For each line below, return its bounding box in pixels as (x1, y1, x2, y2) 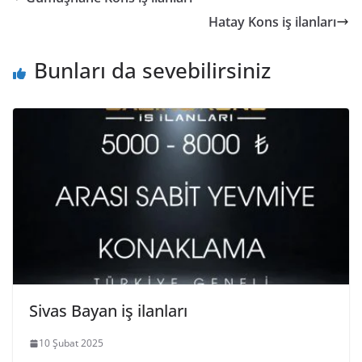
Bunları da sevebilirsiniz (34, 55, 271, 85)
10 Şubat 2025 (39, 336, 103, 351)
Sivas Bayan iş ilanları (29, 300, 187, 322)
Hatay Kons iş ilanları (208, 12, 336, 31)
